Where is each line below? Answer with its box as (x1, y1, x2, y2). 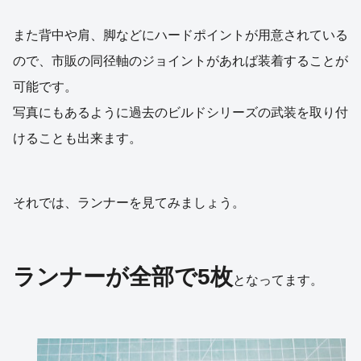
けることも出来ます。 (13, 131, 142, 145)
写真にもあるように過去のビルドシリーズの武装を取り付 (13, 105, 348, 119)
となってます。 (233, 272, 323, 287)
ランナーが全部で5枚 (13, 263, 233, 289)
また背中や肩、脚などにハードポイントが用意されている (13, 27, 348, 42)
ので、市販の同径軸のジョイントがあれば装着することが (13, 53, 348, 68)
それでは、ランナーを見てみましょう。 (13, 195, 245, 210)
